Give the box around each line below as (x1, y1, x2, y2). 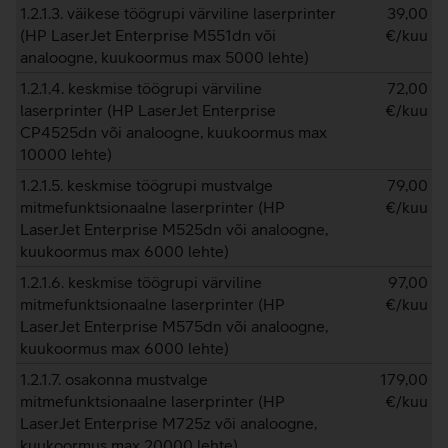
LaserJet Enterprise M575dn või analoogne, (20, 317, 328, 335)
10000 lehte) (20, 145, 112, 163)
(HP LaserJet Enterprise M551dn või (20, 26, 276, 44)
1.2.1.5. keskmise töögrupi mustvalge (20, 176, 273, 194)
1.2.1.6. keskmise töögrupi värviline (20, 273, 262, 291)
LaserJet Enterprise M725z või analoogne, (20, 414, 317, 432)
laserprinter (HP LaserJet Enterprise (20, 101, 276, 119)
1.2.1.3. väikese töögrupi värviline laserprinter (20, 4, 336, 22)
